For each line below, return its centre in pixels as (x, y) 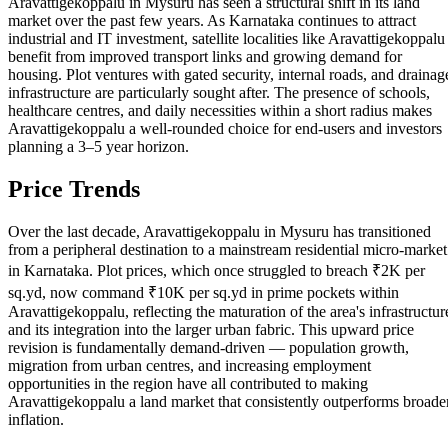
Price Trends (74, 188)
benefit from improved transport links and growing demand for (205, 56)
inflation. (36, 419)
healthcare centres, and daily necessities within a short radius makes (220, 110)
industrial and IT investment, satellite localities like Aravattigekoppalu (226, 38)
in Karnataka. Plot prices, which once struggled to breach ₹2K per (216, 270)
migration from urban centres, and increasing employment (189, 365)
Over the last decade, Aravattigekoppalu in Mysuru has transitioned (219, 231)
